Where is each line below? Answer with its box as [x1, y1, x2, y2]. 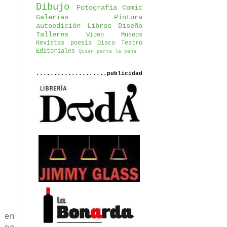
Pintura [114, 13, 142, 21]
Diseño [118, 22, 142, 30]
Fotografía [76, 4, 117, 12]
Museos [121, 31, 142, 39]
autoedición [36, 22, 81, 30]
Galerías [36, 13, 68, 21]
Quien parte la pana [79, 49, 136, 54]
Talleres [36, 30, 68, 39]
